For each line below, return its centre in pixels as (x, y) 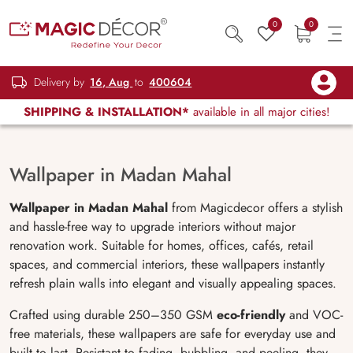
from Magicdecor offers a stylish (255, 208)
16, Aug (111, 82)
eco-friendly (251, 315)
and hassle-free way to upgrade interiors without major (152, 227)
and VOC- (314, 315)
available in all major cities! (259, 112)
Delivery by (59, 82)
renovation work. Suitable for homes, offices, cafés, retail (162, 245)
